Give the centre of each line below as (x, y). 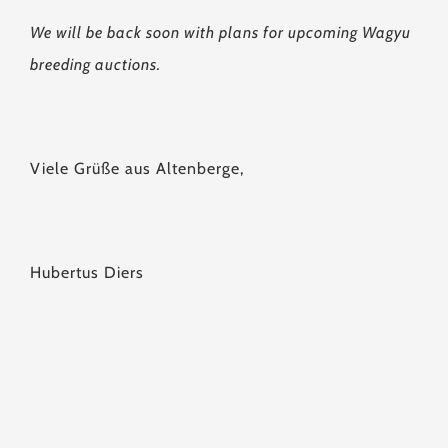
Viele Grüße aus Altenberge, (137, 168)
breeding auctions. (97, 64)
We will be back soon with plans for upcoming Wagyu (220, 32)
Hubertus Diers (87, 272)
